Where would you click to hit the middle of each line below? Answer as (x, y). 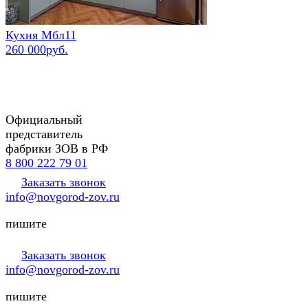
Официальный (44, 119)
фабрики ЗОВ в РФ (57, 148)
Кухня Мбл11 (41, 35)
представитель (44, 134)
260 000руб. (37, 49)
